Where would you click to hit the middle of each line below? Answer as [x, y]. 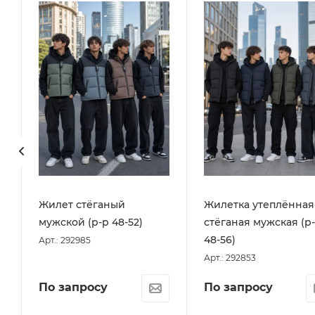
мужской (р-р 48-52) [90, 222]
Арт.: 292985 [64, 240]
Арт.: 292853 [230, 257]
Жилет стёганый [82, 204]
